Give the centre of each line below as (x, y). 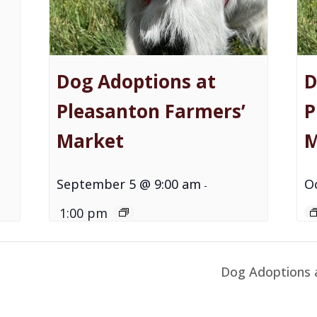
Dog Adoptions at (137, 82)
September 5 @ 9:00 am (129, 184)
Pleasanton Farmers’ (151, 111)
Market (91, 141)
